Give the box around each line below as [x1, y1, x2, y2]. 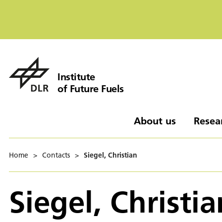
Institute [57, 70, 95, 83]
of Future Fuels [57, 82, 124, 95]
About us [133, 114, 176, 127]
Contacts [42, 150, 70, 160]
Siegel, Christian [84, 150, 137, 160]
